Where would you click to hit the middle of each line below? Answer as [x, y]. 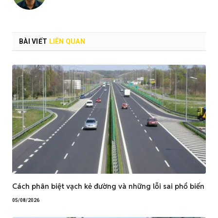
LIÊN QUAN [67, 41]
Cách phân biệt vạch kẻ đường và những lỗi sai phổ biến [108, 186]
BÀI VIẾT [34, 41]
